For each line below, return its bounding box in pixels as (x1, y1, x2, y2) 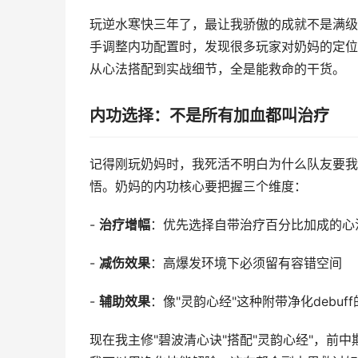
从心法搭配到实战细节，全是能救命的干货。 (89, 62, 345, 77)
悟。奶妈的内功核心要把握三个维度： (89, 179, 307, 194)
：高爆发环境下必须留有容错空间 (150, 256, 342, 271)
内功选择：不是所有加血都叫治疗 (89, 106, 329, 125)
